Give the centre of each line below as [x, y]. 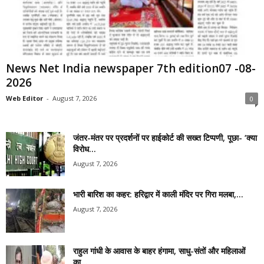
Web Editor [24, 98]
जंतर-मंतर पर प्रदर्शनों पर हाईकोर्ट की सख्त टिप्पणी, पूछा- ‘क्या [165, 138]
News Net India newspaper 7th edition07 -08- [131, 69]
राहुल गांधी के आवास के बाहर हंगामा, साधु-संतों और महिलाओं [159, 251]
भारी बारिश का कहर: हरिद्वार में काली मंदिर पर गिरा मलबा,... [158, 194]
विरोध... [85, 149]
